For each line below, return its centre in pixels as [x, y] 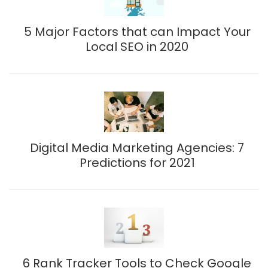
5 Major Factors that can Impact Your [137, 31]
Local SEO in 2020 [137, 46]
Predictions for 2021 [137, 162]
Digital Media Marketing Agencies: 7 [137, 147]
